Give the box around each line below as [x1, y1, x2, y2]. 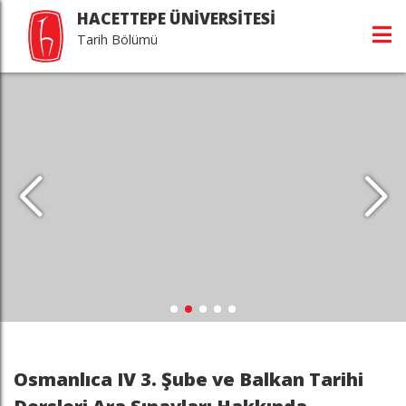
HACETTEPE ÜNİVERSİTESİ [77, 8, 275, 29]
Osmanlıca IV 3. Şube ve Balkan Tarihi [14, 366, 363, 391]
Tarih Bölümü [77, 31, 158, 48]
